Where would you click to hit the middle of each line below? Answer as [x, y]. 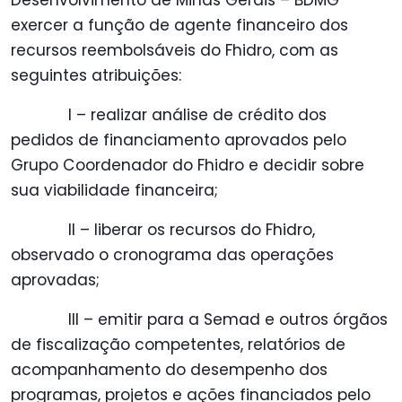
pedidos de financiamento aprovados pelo [179, 140]
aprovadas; [55, 280]
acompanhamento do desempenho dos [169, 370]
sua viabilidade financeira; [114, 191]
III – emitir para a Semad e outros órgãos [228, 320]
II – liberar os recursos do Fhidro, [192, 230]
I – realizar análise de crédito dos [197, 115]
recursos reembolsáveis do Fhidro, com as [175, 51]
